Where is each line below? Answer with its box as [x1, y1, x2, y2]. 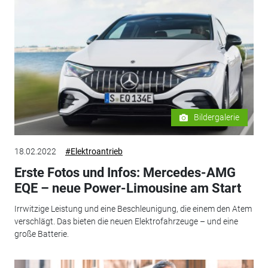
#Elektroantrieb [65, 147, 123, 157]
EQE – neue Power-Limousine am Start [14, 181, 241, 196]
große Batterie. [14, 229, 69, 239]
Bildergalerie [194, 112, 240, 123]
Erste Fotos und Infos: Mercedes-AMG [14, 165, 236, 181]
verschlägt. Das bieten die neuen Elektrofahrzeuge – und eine [14, 216, 238, 226]
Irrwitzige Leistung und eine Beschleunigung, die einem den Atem [14, 203, 252, 214]
